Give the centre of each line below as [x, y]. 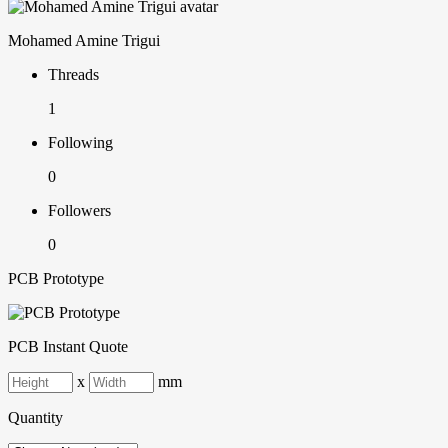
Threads [73, 75]
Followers [79, 211]
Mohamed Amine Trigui [84, 41]
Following [80, 143]
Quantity [35, 418]
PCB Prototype [56, 279]
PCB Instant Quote [68, 347]
